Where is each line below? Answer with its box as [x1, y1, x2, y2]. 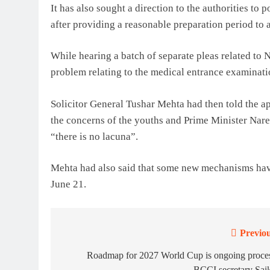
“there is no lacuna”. [51, 130, 138, 142]
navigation [62, 250, 127, 266]
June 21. [51, 178, 86, 190]
